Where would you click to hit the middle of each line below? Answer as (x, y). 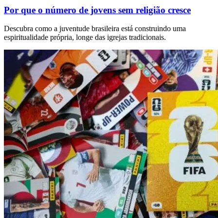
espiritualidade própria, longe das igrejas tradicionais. (85, 37)
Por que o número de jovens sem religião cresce (97, 10)
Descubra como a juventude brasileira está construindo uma (95, 29)
